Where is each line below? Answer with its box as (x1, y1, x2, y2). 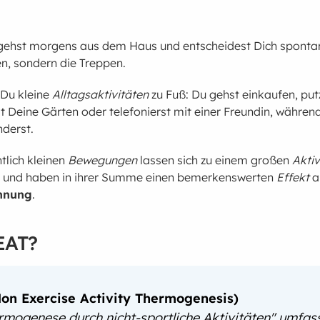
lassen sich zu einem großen (137, 153, 293, 168)
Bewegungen (68, 153, 138, 168)
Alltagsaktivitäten (52, 87, 149, 102)
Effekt (276, 170, 310, 185)
